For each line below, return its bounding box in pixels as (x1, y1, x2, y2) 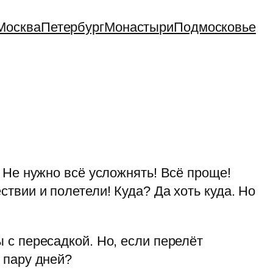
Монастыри (104, 19, 174, 35)
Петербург (40, 19, 104, 35)
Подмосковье (174, 19, 256, 35)
